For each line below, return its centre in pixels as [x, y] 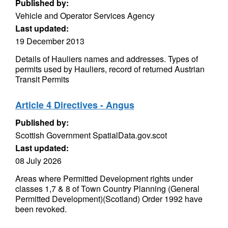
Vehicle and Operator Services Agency [85, 16]
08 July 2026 [38, 161]
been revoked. [41, 209]
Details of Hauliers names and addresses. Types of [107, 59]
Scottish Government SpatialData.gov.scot [91, 135]
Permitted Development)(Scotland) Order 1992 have [109, 199]
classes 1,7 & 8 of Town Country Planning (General [107, 189]
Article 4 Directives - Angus [75, 105]
